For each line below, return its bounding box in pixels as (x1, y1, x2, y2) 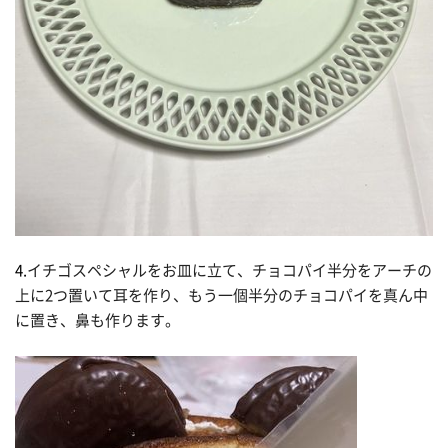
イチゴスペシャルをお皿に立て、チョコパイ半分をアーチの (27, 263, 432, 279)
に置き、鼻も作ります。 (15, 313, 180, 329)
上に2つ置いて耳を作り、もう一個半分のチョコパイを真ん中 (15, 288, 428, 304)
